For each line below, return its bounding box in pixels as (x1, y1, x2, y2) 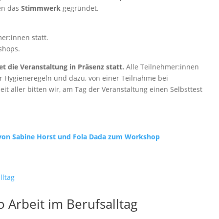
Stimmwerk (21, 3, 61, 13)
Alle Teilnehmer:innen (124, 62, 199, 71)
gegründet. (61, 3, 99, 13)
